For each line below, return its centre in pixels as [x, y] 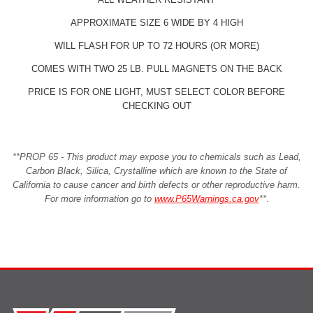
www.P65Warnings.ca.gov [206, 198]
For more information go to [99, 198]
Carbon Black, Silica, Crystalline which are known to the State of [156, 170]
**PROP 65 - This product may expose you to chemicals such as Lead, [156, 156]
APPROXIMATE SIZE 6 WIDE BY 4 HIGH [156, 22]
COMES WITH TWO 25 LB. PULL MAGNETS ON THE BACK [156, 68]
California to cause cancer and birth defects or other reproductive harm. [156, 184]
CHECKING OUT [156, 105]
